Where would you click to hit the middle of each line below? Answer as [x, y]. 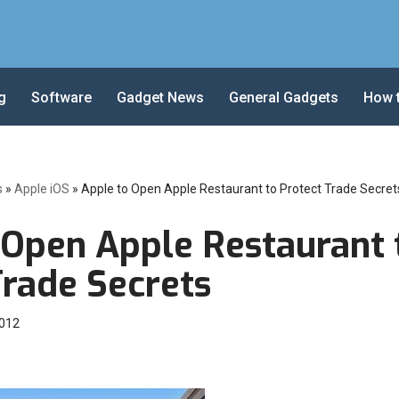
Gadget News [160, 97]
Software [61, 97]
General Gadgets [284, 97]
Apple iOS [41, 189]
